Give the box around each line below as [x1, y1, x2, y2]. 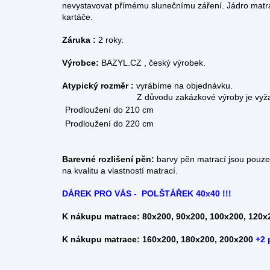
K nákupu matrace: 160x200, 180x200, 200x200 [62, 234, 253, 245]
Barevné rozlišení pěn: [62, 154, 154, 165]
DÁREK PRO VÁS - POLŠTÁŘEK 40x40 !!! [62, 189, 231, 199]
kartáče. [62, 12, 93, 22]
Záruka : [62, 35, 96, 45]
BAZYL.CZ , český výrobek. [101, 58, 206, 68]
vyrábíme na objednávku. [136, 81, 233, 91]
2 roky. [96, 35, 124, 45]
